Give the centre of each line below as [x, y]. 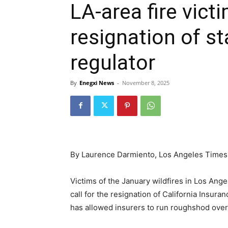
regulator [113, 62]
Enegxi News [97, 82]
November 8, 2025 [146, 82]
